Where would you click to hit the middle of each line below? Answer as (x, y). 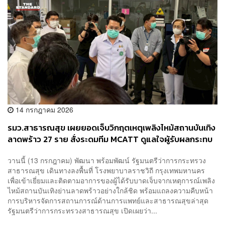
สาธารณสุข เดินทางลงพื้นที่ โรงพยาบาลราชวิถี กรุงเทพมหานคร (106, 170)
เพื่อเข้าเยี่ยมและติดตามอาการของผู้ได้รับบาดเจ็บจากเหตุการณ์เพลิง (111, 180)
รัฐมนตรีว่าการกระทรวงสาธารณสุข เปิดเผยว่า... (82, 210)
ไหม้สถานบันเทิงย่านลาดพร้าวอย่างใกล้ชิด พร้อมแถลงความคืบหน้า (110, 190)
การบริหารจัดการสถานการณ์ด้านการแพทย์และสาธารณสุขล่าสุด (110, 200)
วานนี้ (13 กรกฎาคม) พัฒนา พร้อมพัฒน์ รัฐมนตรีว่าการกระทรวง (107, 160)
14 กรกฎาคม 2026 (43, 110)
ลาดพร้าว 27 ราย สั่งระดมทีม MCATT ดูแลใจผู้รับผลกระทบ (110, 140)
